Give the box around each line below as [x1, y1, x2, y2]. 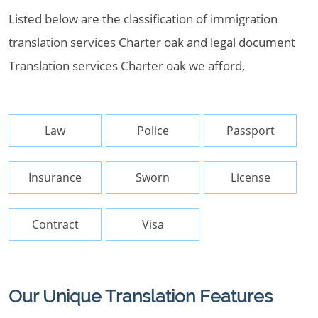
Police [136, 123, 169, 138]
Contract [31, 216, 79, 232]
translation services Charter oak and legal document [9, 34, 295, 50]
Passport [226, 123, 275, 138]
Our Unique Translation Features [9, 285, 273, 307]
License [230, 170, 270, 185]
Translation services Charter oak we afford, [9, 57, 245, 74]
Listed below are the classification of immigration [9, 11, 278, 27]
